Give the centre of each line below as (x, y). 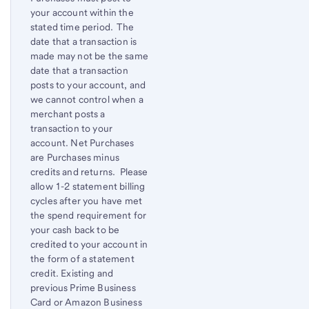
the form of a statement (82, 258)
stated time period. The (82, 27)
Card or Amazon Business (86, 302)
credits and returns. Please (89, 171)
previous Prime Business (83, 287)
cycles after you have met (87, 200)
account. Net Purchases (82, 142)
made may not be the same (89, 56)
